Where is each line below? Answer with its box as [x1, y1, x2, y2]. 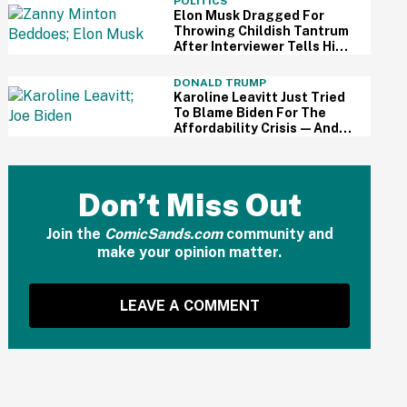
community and [222, 225, 333, 243]
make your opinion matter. [97, 243, 283, 261]
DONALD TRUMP [173, 76, 266, 89]
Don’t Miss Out [77, 187, 302, 223]
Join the [45, 225, 104, 243]
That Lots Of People [173, 55, 305, 69]
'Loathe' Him [173, 70, 253, 84]
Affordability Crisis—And [173, 121, 339, 135]
